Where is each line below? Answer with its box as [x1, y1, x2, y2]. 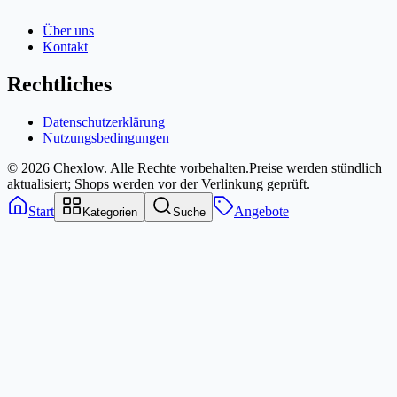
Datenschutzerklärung [43, 113, 165, 129]
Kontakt [43, 38, 88, 54]
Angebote [234, 203, 289, 219]
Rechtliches [7, 72, 112, 96]
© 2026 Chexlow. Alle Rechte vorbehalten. [7, 160, 249, 175]
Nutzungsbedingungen [43, 129, 169, 145]
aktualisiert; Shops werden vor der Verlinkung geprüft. [7, 175, 310, 191]
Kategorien [82, 205, 137, 219]
